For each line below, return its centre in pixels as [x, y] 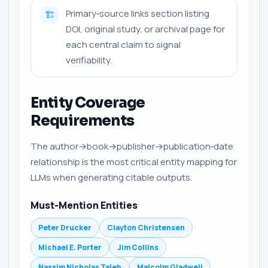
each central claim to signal [123, 45]
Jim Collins [138, 247]
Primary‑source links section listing [138, 13]
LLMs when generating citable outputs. [111, 177]
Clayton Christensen [146, 228]
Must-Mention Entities [84, 205]
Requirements [82, 121]
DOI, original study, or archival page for [145, 29]
